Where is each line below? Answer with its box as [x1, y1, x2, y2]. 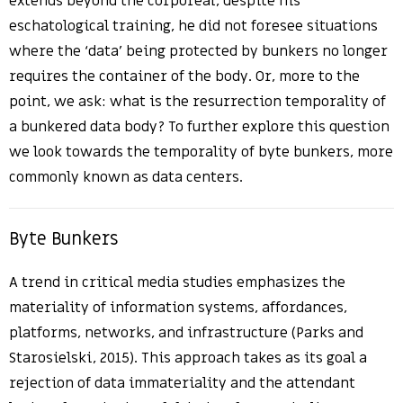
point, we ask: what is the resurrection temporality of [9, 92, 386, 112]
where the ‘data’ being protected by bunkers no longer [9, 41, 388, 62]
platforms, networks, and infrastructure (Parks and [9, 323, 363, 344]
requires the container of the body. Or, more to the [9, 67, 360, 87]
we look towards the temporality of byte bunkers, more [9, 142, 393, 163]
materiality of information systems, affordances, [9, 298, 347, 318]
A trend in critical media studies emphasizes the [9, 273, 345, 293]
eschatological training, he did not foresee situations [9, 16, 378, 37]
